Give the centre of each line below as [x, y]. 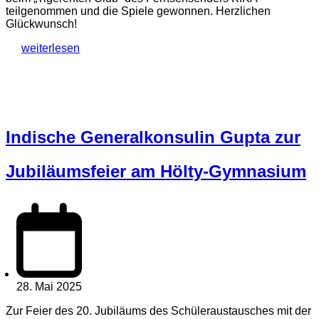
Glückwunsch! [41, 24]
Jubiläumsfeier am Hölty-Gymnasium [156, 171]
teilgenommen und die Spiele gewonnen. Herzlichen [138, 11]
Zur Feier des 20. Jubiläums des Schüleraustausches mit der [158, 310]
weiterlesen [51, 48]
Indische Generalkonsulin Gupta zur [153, 137]
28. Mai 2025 [49, 287]
